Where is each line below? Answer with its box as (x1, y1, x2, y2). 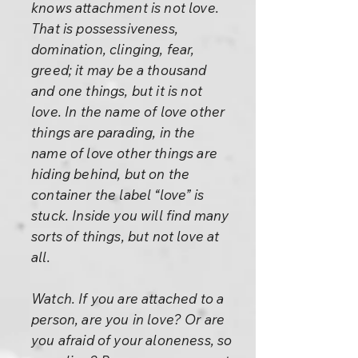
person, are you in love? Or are (31, 311, 225, 328)
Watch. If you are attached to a (31, 290, 225, 307)
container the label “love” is (31, 186, 204, 203)
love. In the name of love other (31, 103, 225, 120)
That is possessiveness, (31, 20, 178, 37)
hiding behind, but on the (31, 165, 190, 182)
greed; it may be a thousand (31, 62, 207, 78)
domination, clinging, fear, (31, 41, 195, 58)
